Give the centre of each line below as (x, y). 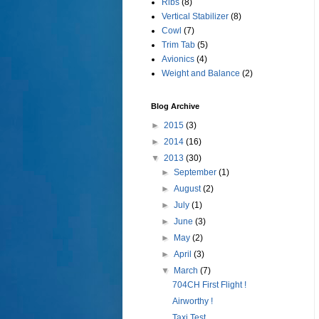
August (189, 189)
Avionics (178, 59)
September (197, 173)
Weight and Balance (201, 74)
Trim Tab (178, 45)
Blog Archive (175, 106)
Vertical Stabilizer (195, 17)
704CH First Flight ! (209, 285)
